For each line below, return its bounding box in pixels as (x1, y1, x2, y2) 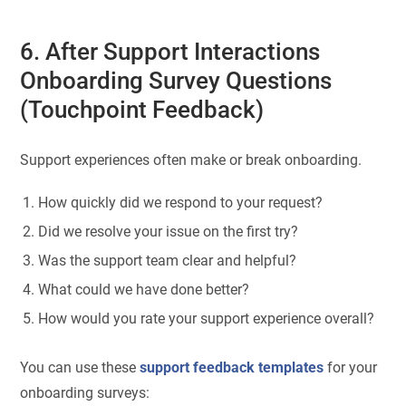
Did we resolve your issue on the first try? (38, 223, 299, 241)
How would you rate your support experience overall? (38, 310, 375, 328)
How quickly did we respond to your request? (38, 194, 324, 212)
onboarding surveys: (20, 383, 150, 401)
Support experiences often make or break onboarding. (20, 151, 362, 169)
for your (324, 358, 378, 376)
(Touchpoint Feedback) (20, 95, 265, 123)
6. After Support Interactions (20, 37, 321, 65)
